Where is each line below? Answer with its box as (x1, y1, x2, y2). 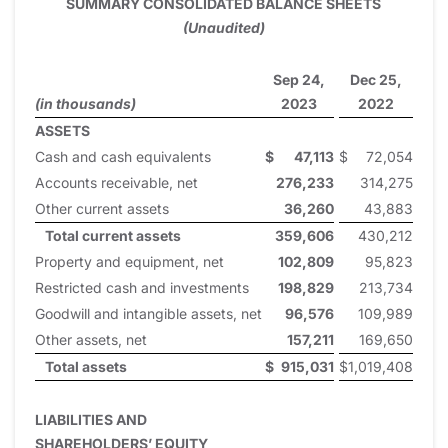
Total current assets (45, 226, 181, 244)
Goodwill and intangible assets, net (35, 304, 262, 322)
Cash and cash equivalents (35, 147, 211, 165)
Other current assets (35, 199, 169, 217)
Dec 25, (349, 70, 402, 88)
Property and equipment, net (35, 252, 224, 270)
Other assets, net (35, 330, 147, 348)
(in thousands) (35, 94, 136, 112)
